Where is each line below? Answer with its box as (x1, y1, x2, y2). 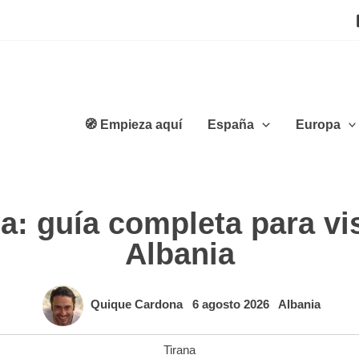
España (208, 117, 255, 131)
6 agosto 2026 (192, 297, 272, 312)
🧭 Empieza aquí (84, 117, 183, 131)
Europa (295, 117, 341, 131)
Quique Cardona (91, 297, 186, 312)
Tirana (163, 343, 196, 357)
